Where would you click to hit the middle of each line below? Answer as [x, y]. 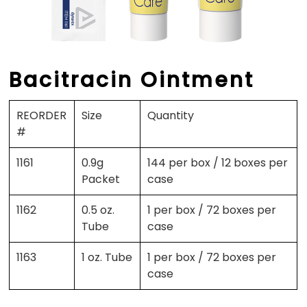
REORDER [42, 116]
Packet [101, 180]
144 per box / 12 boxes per [218, 163]
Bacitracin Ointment [132, 81]
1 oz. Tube [107, 258]
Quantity [171, 116]
